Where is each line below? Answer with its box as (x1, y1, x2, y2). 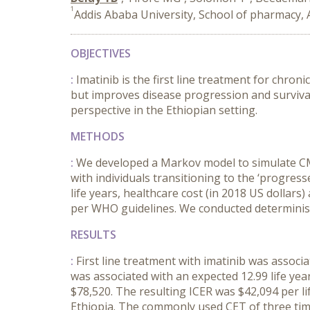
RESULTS (71, 227, 116, 242)
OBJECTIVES (71, 46, 131, 61)
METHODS (71, 129, 125, 144)
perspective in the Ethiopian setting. (71, 102, 257, 118)
